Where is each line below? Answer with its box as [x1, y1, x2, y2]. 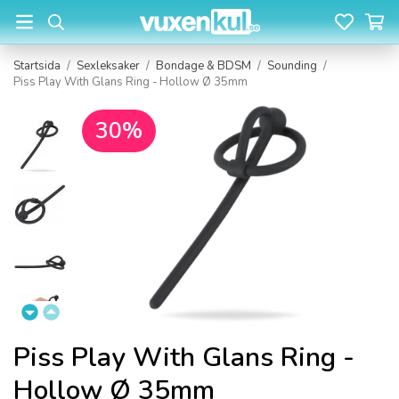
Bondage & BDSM [156, 58, 251, 74]
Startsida [13, 58, 61, 74]
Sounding [267, 58, 317, 74]
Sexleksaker [77, 58, 140, 74]
